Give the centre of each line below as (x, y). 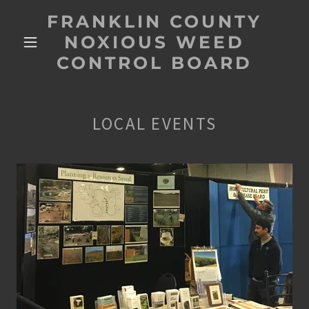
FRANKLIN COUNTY (154, 21)
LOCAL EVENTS (154, 123)
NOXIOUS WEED (154, 42)
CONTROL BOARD (154, 63)
